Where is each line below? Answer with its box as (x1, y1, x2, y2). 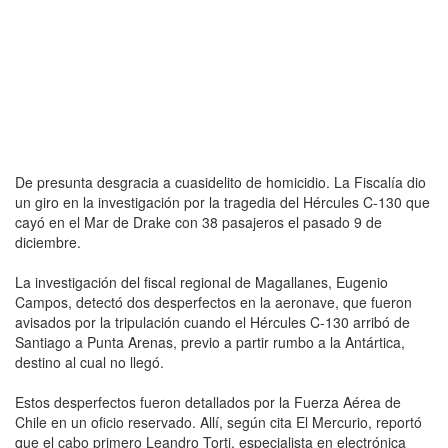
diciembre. (15, 231, 81, 252)
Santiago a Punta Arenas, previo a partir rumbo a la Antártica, (15, 331, 405, 352)
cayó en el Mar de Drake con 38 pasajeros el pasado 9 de (15, 211, 382, 232)
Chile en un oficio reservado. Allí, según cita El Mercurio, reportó (15, 411, 422, 432)
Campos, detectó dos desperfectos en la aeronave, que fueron (15, 291, 412, 312)
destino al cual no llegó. (15, 351, 164, 372)
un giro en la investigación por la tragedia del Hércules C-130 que (15, 191, 430, 212)
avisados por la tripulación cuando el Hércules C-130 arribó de (15, 311, 410, 332)
